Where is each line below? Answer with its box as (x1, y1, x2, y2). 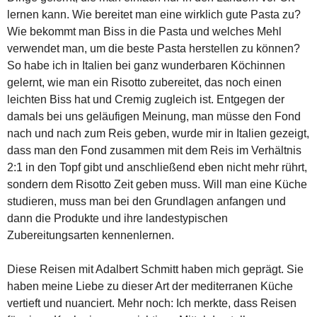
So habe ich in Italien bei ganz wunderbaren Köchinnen (7, 59, 285, 71)
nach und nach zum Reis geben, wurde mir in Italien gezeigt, (7, 127, 309, 139)
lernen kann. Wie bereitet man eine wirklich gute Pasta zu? (7, 8, 301, 21)
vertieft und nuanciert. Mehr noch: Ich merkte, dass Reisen (7, 296, 296, 309)
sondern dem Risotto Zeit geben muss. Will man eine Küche (7, 178, 307, 190)
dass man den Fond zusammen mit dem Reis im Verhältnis (7, 144, 301, 156)
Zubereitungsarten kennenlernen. (7, 229, 174, 241)
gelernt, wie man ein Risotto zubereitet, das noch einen (7, 76, 282, 88)
